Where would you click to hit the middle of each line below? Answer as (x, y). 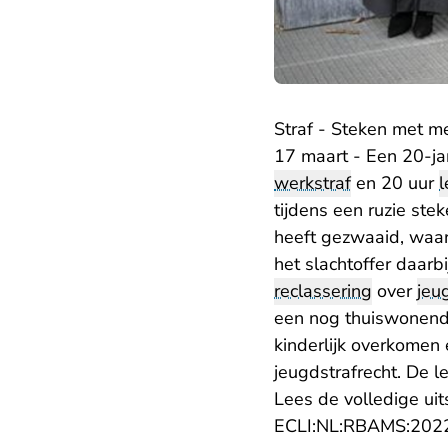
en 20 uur (395, 183)
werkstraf (312, 183)
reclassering (323, 291)
